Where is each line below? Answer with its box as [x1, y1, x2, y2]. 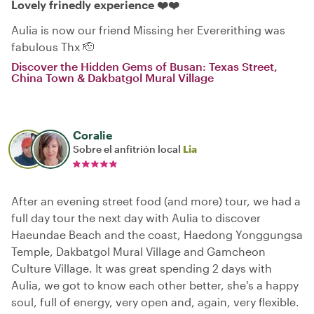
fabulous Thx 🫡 [11, 40, 94, 53]
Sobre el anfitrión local [73, 143, 183, 155]
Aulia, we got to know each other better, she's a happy [11, 278, 299, 292]
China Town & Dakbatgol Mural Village [11, 71, 214, 84]
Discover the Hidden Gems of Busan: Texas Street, [11, 60, 278, 73]
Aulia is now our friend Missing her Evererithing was [11, 23, 285, 36]
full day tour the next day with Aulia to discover [11, 211, 261, 224]
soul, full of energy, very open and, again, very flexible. [11, 295, 299, 308]
